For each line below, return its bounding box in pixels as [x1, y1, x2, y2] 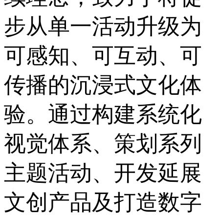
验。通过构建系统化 [4, 102, 202, 127]
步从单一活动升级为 [4, 14, 202, 39]
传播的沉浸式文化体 [4, 73, 202, 98]
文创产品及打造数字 [4, 190, 202, 215]
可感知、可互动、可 [4, 44, 202, 68]
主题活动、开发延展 [4, 161, 202, 186]
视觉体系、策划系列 [4, 131, 202, 156]
